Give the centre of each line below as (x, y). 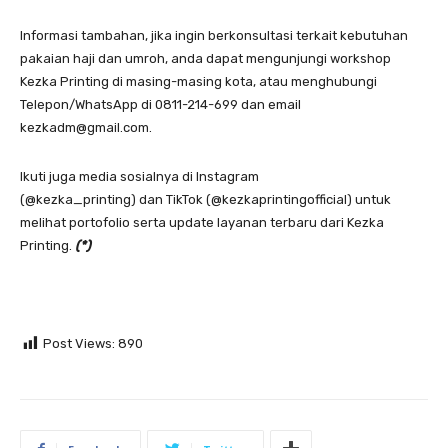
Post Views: (79, 343)
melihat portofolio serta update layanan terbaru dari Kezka (202, 222)
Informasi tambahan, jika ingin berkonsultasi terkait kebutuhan (214, 35)
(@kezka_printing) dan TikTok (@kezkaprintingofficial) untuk (205, 199)
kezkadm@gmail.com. (86, 127)
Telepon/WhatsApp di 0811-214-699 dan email (160, 104)
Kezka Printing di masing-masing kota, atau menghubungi (198, 81)
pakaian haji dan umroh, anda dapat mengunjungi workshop (205, 58)
